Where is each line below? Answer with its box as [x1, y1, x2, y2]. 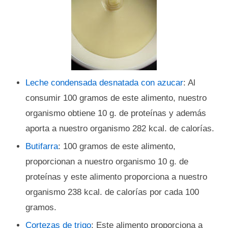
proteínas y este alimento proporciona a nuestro [25, 172, 207, 182]
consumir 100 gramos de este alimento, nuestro [25, 93, 207, 103]
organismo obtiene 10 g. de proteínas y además [25, 108, 206, 118]
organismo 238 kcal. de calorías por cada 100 [25, 187, 199, 197]
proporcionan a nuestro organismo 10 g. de [25, 157, 188, 166]
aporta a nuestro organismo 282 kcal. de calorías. [25, 124, 214, 133]
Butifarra [25, 141, 58, 151]
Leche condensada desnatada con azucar [25, 78, 183, 88]
